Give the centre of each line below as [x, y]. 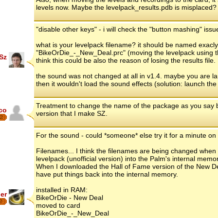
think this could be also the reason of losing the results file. [126, 60]
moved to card [58, 205]
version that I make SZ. [72, 113]
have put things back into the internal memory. [107, 174]
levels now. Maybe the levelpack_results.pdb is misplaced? [126, 7]
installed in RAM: [62, 190]
